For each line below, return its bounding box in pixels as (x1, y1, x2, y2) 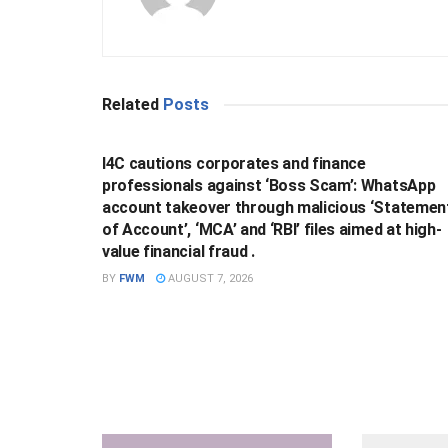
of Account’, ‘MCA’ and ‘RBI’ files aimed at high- (102, 219, 442, 239)
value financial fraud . (102, 241, 255, 261)
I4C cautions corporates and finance (102, 153, 366, 173)
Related (102, 94, 159, 114)
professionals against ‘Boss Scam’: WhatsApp (102, 175, 436, 195)
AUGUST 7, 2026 (165, 271, 253, 285)
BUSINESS (118, 112, 182, 126)
